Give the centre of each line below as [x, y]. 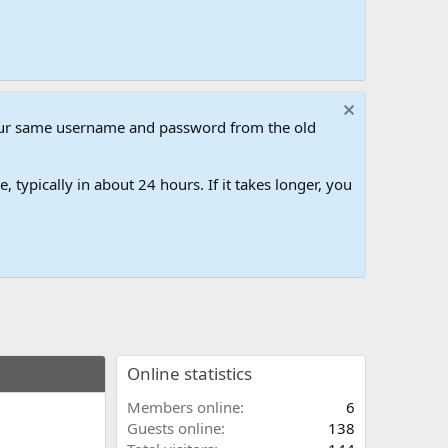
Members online [183, 407]
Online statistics [189, 374]
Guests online [174, 428]
